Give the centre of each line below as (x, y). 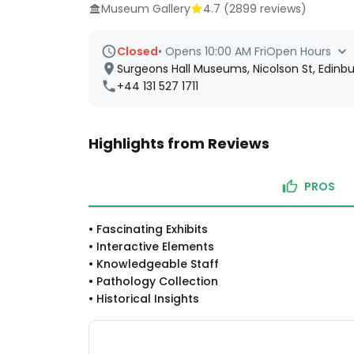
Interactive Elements (155, 247)
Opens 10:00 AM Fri (216, 51)
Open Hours (299, 51)
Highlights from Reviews (179, 143)
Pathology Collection (157, 281)
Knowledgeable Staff (158, 264)
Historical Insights (148, 299)
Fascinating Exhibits (152, 229)
